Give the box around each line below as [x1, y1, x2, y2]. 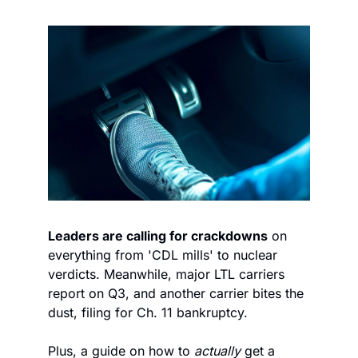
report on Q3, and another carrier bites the [48, 284, 304, 301]
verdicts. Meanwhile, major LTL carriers [48, 265, 284, 282]
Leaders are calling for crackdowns [48, 227, 268, 244]
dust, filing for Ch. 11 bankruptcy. [48, 304, 256, 320]
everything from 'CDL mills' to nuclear [48, 246, 277, 263]
